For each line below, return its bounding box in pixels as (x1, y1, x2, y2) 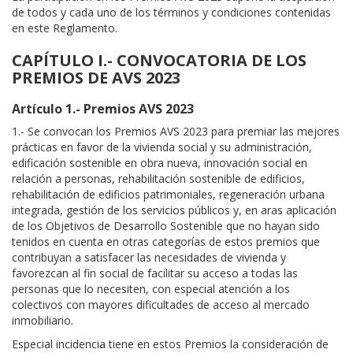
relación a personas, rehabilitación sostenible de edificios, (12, 171, 305, 187)
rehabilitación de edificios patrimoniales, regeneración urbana (12, 187, 325, 203)
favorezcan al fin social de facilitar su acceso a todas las (12, 266, 298, 281)
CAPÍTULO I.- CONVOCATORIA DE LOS (12, 50, 307, 72)
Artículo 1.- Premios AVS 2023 (12, 100, 194, 118)
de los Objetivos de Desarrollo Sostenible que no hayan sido (12, 218, 320, 234)
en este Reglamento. (12, 20, 117, 36)
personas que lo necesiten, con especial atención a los (12, 281, 290, 297)
